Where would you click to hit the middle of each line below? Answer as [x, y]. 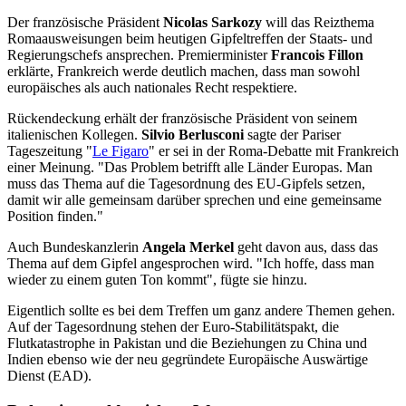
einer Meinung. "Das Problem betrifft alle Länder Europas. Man [190, 168]
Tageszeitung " [50, 151]
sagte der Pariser [292, 135]
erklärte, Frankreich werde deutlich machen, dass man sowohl [184, 72]
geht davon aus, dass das [306, 247]
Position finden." [55, 217]
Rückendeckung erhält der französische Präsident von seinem [182, 119]
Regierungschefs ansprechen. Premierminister [139, 55]
